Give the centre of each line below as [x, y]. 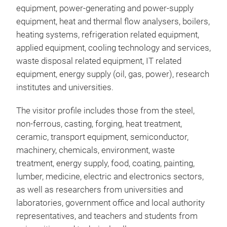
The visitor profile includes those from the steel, [105, 111]
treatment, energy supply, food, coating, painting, [105, 163]
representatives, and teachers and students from [107, 216]
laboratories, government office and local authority [110, 203]
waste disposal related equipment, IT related [99, 61]
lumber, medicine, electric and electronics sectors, [110, 177]
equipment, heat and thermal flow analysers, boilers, [113, 22]
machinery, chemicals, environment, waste [96, 150]
